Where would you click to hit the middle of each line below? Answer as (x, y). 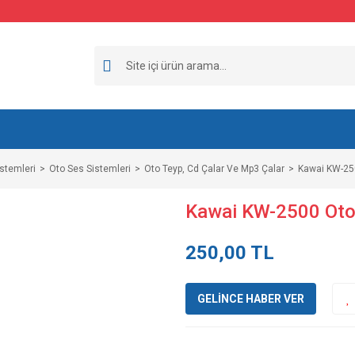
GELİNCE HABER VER (251, 298)
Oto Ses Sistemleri (90, 169)
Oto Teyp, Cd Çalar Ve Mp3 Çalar (214, 169)
